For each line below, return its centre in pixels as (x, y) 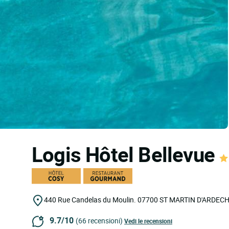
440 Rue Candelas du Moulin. (90, 199)
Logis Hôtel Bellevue (126, 154)
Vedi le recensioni (148, 221)
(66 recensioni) (99, 221)
